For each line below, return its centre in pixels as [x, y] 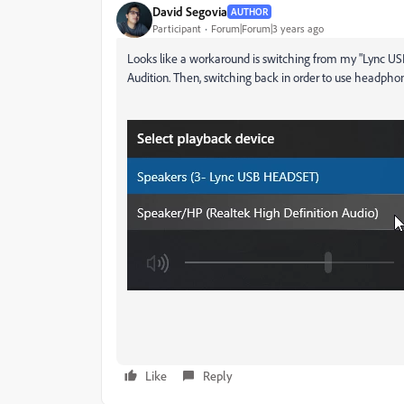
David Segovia [190, 12]
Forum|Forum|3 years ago [267, 29]
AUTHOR [249, 11]
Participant [177, 29]
